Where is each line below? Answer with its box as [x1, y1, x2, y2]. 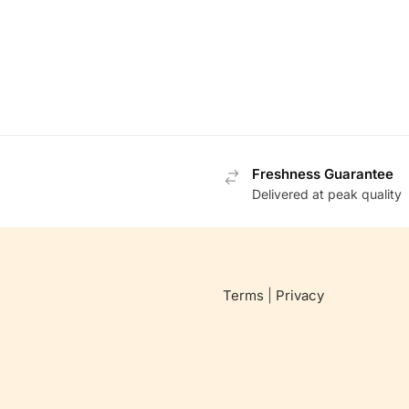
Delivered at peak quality [252, 186, 402, 203]
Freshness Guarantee [252, 164, 393, 183]
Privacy [276, 287, 324, 305]
